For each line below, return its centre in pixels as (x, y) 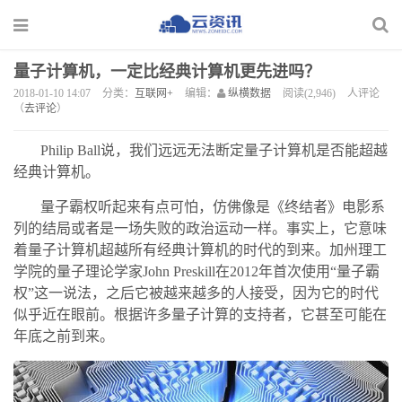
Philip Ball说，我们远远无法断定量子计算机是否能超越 (214, 150)
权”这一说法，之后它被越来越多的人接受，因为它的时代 (196, 293)
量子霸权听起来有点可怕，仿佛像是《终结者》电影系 (213, 207)
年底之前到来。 (64, 336)
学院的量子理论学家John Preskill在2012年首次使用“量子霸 (197, 271)
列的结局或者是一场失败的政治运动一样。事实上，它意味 (200, 228)
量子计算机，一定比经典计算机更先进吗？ (167, 72)
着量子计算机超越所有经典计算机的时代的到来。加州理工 (200, 250)
